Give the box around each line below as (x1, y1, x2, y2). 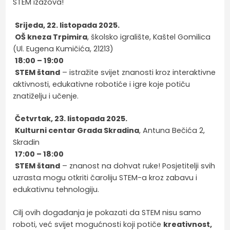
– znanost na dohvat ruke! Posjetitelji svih (60, 161, 216, 171)
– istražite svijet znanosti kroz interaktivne (60, 67, 216, 78)
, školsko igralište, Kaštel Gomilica (87, 31, 211, 42)
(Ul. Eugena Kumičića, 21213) (13, 43, 114, 54)
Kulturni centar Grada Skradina (15, 125, 140, 136)
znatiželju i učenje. (13, 90, 79, 101)
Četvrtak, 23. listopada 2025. (15, 113, 128, 124)
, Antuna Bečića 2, (139, 125, 205, 136)
